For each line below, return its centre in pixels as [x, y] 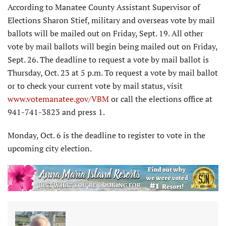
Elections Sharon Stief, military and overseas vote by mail [111, 20]
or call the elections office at [161, 99]
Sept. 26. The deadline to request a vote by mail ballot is [108, 60]
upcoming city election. [50, 149]
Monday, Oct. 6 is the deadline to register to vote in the [106, 135]
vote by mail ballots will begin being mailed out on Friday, [112, 47]
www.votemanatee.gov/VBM [58, 99]
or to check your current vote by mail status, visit [95, 86]
